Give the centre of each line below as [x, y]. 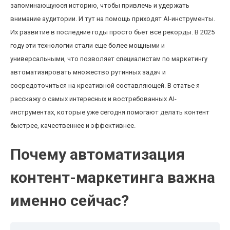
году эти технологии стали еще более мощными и [88, 45]
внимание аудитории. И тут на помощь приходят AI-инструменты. [113, 19]
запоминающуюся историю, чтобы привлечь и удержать [100, 5]
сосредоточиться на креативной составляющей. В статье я [105, 85]
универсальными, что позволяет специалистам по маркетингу [109, 59]
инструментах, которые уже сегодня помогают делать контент [110, 112]
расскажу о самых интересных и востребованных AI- [93, 99]
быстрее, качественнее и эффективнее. [73, 126]
